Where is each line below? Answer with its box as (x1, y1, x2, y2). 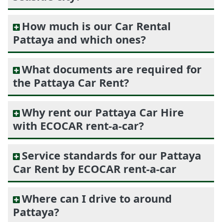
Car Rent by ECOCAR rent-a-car (13, 161, 176, 176)
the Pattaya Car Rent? (13, 75, 129, 90)
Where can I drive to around (22, 191, 172, 206)
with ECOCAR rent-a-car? (13, 118, 144, 133)
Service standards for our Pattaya (22, 148, 201, 163)
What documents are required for (22, 61, 202, 76)
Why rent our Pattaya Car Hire (22, 105, 184, 119)
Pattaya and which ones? (13, 32, 146, 47)
